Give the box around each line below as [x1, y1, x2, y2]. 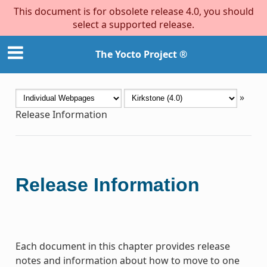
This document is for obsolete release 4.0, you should [13, 5, 254, 18]
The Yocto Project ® [95, 48, 187, 61]
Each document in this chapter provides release [15, 239, 230, 253]
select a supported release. [73, 18, 194, 31]
